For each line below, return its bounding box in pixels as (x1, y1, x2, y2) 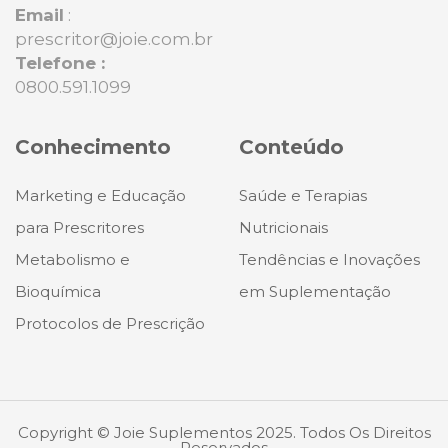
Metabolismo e (15, 249, 130, 269)
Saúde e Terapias (239, 185, 367, 205)
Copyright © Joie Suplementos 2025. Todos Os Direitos (17, 422, 431, 442)
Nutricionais (239, 217, 328, 237)
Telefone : (15, 52, 105, 73)
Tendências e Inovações (239, 249, 420, 269)
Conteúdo (239, 134, 344, 159)
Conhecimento (15, 134, 171, 159)
